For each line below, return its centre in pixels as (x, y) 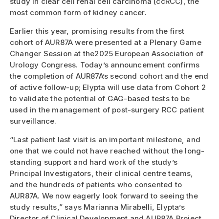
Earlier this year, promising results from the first (97, 31)
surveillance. (33, 121)
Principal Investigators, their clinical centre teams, (102, 174)
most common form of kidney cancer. (78, 13)
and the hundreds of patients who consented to (96, 185)
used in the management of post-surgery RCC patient (107, 110)
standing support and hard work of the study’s (94, 162)
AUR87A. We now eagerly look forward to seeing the (104, 196)
